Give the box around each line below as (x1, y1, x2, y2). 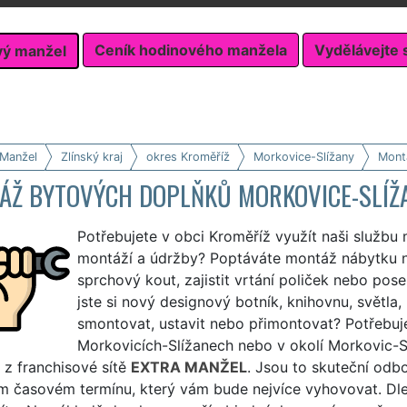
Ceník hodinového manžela (94, 41, 287, 60)
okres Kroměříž (145, 149, 230, 164)
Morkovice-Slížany (253, 149, 354, 164)
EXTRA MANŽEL (130, 357, 247, 376)
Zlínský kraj (60, 149, 123, 164)
